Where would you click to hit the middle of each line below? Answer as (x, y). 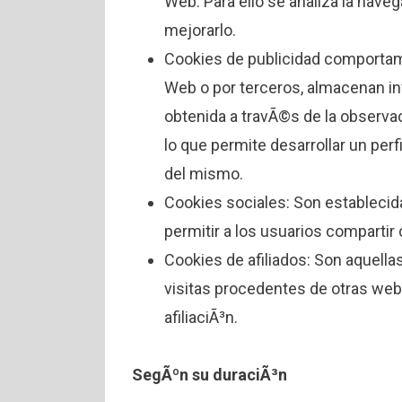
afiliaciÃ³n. (201, 318)
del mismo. (204, 174)
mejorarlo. (200, 31)
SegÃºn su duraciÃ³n (210, 375)
